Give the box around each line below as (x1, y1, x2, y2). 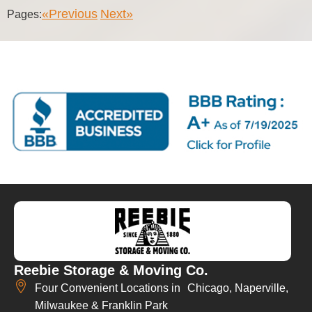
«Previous (42, 6, 97, 21)
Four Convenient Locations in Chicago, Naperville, (35, 282, 288, 295)
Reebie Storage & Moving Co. (14, 263, 208, 279)
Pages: (7, 8, 42, 20)
